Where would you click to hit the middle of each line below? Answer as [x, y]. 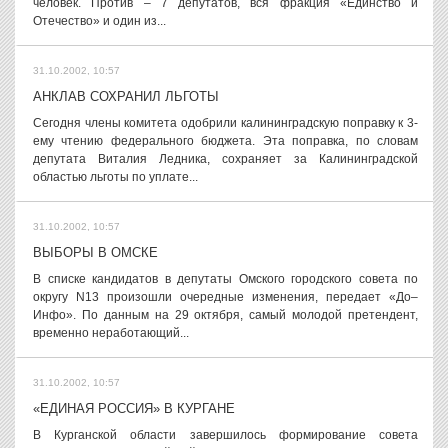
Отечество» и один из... [99, 21]
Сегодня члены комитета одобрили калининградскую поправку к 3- [225, 123]
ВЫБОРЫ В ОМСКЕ [95, 252]
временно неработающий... [111, 333]
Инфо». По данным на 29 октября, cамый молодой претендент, [225, 315]
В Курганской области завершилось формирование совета [225, 435]
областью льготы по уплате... [115, 177]
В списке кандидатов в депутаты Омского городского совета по [225, 279]
